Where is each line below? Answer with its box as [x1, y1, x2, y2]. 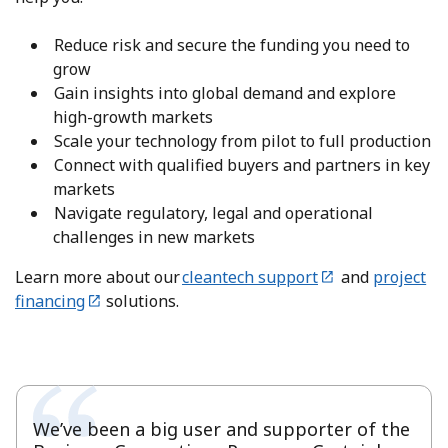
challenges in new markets [53, 225, 260, 248]
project [373, 265, 427, 288]
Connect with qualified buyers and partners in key [54, 153, 430, 176]
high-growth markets [53, 105, 214, 128]
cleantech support [182, 265, 318, 288]
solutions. [100, 289, 182, 312]
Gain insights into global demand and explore [54, 81, 396, 104]
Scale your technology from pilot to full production [54, 129, 431, 152]
